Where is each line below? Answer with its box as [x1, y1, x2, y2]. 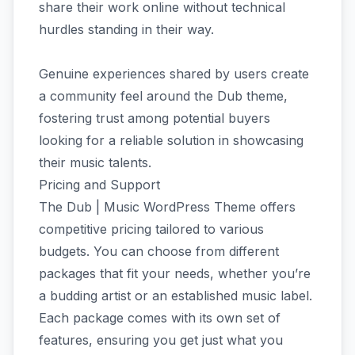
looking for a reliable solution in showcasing [39, 132, 303, 148]
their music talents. [39, 154, 151, 170]
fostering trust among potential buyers [39, 109, 270, 126]
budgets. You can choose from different [39, 242, 279, 259]
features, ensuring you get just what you [39, 331, 283, 348]
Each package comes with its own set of [39, 309, 281, 326]
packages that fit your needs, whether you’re [39, 265, 311, 281]
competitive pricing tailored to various [39, 220, 264, 237]
